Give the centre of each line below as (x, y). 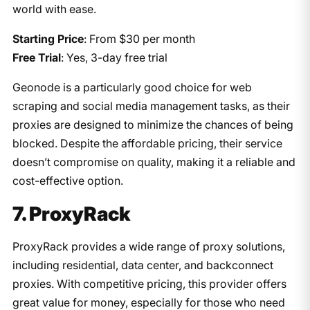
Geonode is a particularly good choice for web (132, 87)
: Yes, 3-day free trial (114, 57)
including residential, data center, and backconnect (143, 265)
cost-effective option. (67, 180)
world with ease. (54, 9)
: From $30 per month (139, 38)
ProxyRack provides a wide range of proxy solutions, (148, 246)
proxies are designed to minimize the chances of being (153, 124)
